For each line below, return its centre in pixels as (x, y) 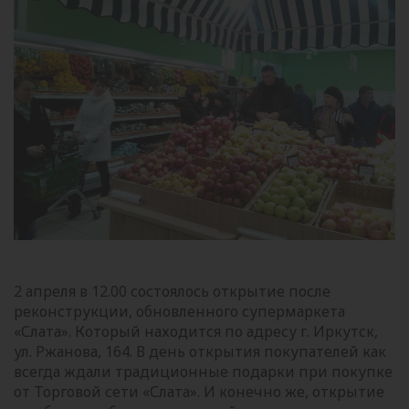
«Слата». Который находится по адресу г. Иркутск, (196, 332)
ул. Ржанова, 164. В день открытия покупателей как (200, 352)
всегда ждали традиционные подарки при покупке (203, 372)
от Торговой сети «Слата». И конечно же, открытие (199, 392)
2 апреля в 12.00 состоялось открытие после (172, 292)
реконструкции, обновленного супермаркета (179, 312)
